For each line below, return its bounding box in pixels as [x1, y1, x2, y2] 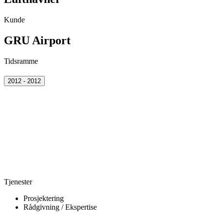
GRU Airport [4, 34, 71, 47]
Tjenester [4, 178, 32, 186]
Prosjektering [23, 194, 64, 203]
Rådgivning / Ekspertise [23, 203, 97, 212]
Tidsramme [4, 56, 38, 65]
